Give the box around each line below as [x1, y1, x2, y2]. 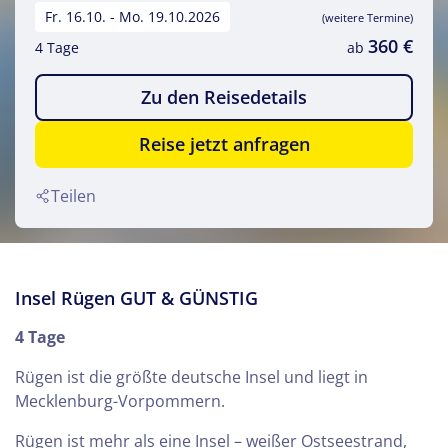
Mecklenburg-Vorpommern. [15, 390, 225, 413]
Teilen [51, 185, 96, 208]
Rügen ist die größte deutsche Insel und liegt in [15, 366, 368, 389]
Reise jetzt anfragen [138, 132, 310, 157]
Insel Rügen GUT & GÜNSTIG [15, 286, 258, 311]
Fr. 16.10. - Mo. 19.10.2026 [44, 7, 220, 27]
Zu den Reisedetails [141, 85, 307, 110]
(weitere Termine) [322, 10, 413, 26]
